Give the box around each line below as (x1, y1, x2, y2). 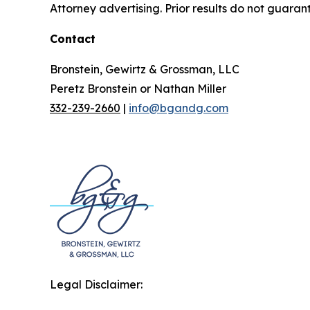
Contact (50, 32, 95, 46)
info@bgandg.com (129, 101, 228, 116)
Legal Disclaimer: (50, 277, 143, 292)
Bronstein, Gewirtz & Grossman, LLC (50, 62, 239, 77)
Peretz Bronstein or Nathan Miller (50, 82, 226, 96)
